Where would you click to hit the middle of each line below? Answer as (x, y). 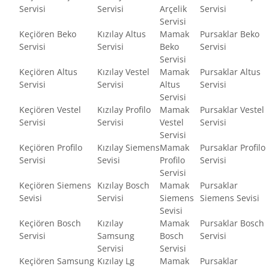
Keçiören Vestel (50, 109)
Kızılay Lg (116, 261)
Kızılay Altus (122, 34)
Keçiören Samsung (57, 261)
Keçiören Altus (48, 71)
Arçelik (173, 8)
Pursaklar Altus (230, 71)
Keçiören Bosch (50, 223)
